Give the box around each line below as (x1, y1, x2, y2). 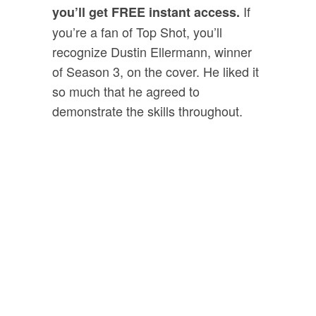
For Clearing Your (55, 237, 261, 273)
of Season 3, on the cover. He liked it (52, 61, 259, 80)
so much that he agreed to (52, 81, 200, 100)
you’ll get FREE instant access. (52, 2, 240, 21)
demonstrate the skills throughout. (52, 101, 243, 120)
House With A (78, 264, 238, 300)
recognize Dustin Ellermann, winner (52, 42, 252, 61)
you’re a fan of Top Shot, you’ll (52, 22, 222, 41)
